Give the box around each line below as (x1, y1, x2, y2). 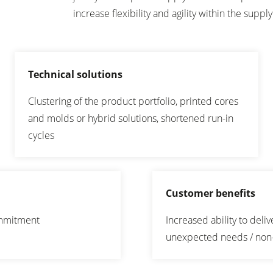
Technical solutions (28, 67, 123, 81)
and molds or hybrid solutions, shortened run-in (28, 111, 234, 125)
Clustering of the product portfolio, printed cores (28, 94, 239, 108)
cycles (28, 128, 55, 142)
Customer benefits (165, 186, 255, 200)
